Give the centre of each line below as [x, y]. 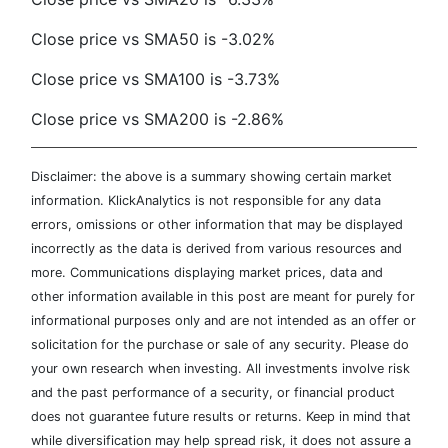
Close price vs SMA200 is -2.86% [157, 119]
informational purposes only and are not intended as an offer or [223, 320]
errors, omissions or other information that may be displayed [217, 224]
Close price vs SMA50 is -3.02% [153, 39]
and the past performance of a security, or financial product [213, 392]
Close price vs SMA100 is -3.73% [155, 79]
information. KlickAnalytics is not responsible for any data [206, 200]
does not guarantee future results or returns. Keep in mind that [221, 416]
